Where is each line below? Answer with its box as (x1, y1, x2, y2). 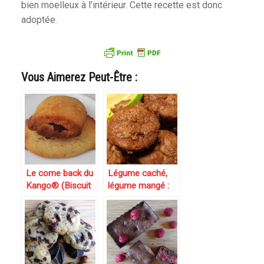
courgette (107, 217, 146, 228)
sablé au (25, 192, 58, 203)
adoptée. (21, 14, 57, 25)
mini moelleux (107, 192, 161, 203)
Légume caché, (107, 167, 167, 179)
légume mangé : (107, 180, 169, 191)
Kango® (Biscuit (25, 180, 91, 191)
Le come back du (25, 167, 93, 179)
